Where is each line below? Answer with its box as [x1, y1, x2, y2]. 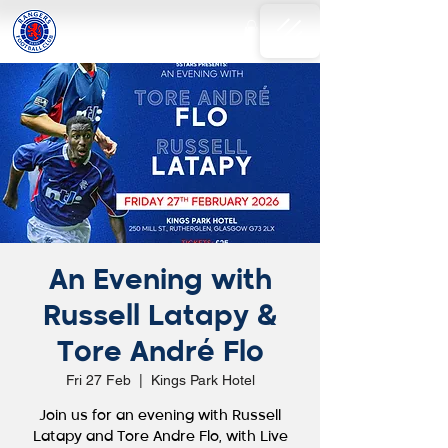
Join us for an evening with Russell [39, 409, 281, 424]
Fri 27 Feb [65, 372, 131, 389]
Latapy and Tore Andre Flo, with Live [32, 430, 288, 445]
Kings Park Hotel [150, 372, 255, 389]
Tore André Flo [56, 339, 264, 368]
